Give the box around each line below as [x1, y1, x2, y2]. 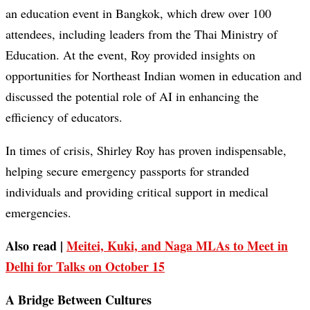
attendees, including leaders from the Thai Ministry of [6, 26, 277, 43]
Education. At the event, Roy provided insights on [6, 46, 255, 64]
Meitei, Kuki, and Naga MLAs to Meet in [66, 237, 288, 255]
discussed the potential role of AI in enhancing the [6, 88, 259, 105]
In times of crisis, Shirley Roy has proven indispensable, [6, 142, 286, 159]
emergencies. [6, 204, 71, 221]
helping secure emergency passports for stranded [6, 163, 249, 180]
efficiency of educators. [6, 109, 122, 126]
